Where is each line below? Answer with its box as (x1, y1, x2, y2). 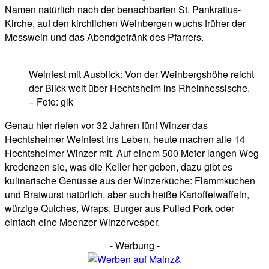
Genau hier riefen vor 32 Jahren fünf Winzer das (5, 118, 208, 133)
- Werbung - (109, 238, 160, 253)
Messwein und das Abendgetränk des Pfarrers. (5, 30, 204, 44)
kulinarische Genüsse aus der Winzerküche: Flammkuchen (5, 174, 255, 188)
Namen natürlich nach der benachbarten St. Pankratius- (5, 2, 241, 17)
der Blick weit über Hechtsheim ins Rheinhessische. (29, 81, 250, 95)
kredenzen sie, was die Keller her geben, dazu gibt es (5, 160, 232, 174)
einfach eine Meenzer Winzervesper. (5, 215, 160, 229)
